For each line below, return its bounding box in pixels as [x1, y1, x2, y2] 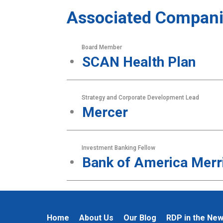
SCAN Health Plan [82, 54, 196, 70]
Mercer [82, 104, 128, 120]
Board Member [82, 44, 122, 51]
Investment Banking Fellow [82, 144, 156, 151]
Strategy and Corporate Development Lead [82, 94, 200, 101]
